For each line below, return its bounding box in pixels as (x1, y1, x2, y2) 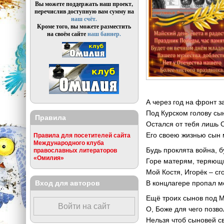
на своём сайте (47, 29, 88, 38)
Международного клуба (33, 139, 104, 146)
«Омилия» (33, 154, 64, 161)
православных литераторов (33, 147, 117, 154)
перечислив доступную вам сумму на (34, 7, 134, 16)
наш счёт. (71, 14, 97, 23)
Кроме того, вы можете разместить (37, 22, 131, 31)
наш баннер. (87, 29, 121, 38)
